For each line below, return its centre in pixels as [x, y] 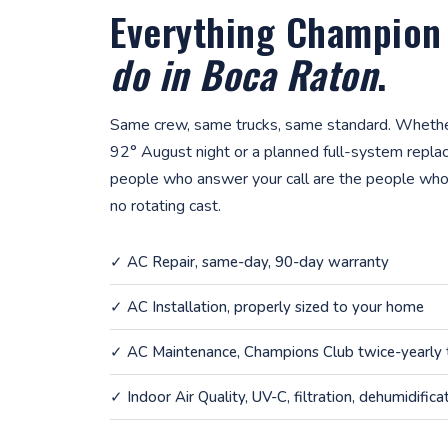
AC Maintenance [182, 352]
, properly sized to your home [325, 307]
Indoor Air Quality [186, 397]
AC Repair [161, 262]
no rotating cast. [165, 206]
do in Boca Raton [243, 74]
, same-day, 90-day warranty [292, 262]
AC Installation [177, 307]
